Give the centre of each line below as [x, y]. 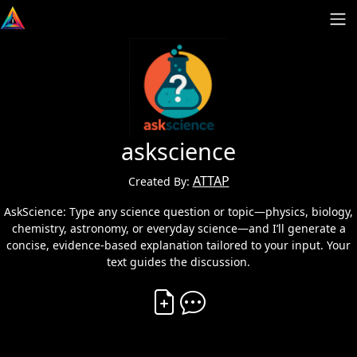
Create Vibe [214, 292]
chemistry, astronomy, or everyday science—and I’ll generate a [178, 228]
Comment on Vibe [259, 292]
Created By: [160, 181]
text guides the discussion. [178, 262]
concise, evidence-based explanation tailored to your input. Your [178, 245]
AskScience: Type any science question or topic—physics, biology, [178, 212]
